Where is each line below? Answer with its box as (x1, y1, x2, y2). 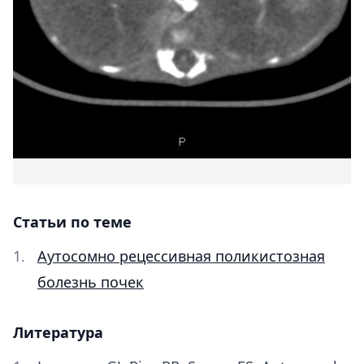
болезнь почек (37, 272, 144, 292)
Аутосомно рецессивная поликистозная (37, 246, 325, 266)
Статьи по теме (13, 212, 132, 232)
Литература (13, 323, 103, 342)
